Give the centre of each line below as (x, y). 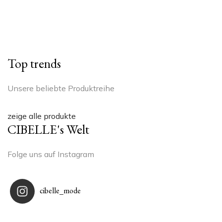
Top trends (34, 63)
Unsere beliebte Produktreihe (61, 88)
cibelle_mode (60, 190)
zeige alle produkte (42, 116)
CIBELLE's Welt (48, 129)
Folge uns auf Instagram (51, 154)
